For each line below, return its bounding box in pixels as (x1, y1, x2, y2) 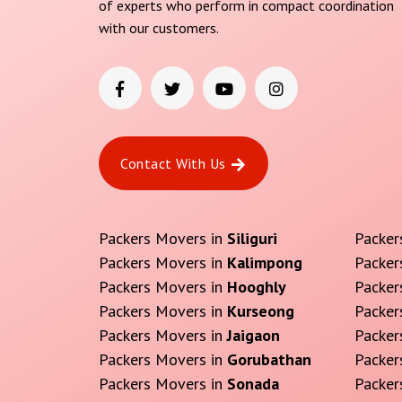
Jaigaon (226, 325, 280, 346)
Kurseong (226, 301, 294, 322)
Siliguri (226, 228, 277, 249)
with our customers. (98, 19, 219, 38)
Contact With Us (120, 154, 226, 173)
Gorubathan (226, 349, 311, 371)
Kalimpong (226, 252, 302, 274)
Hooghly (226, 276, 286, 298)
